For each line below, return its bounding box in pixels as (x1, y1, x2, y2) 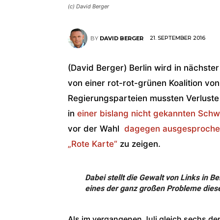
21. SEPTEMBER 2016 (150, 34, 205, 42)
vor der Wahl (68, 123, 122, 134)
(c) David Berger (68, 2, 109, 10)
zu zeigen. (117, 138, 161, 149)
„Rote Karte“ (68, 138, 117, 149)
